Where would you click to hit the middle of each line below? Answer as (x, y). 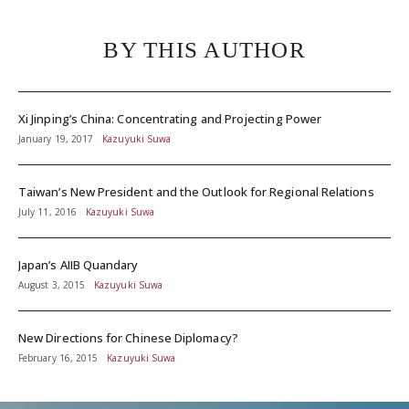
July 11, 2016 (47, 212)
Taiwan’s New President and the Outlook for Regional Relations (196, 192)
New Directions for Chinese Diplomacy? (128, 338)
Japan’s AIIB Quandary (79, 265)
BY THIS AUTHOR (204, 50)
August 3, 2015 (52, 285)
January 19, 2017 (56, 139)
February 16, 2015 (58, 358)
